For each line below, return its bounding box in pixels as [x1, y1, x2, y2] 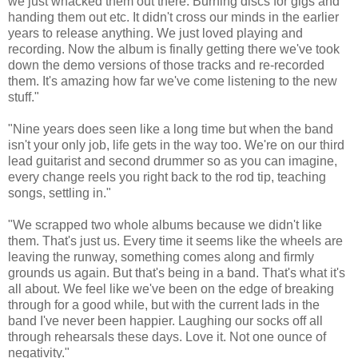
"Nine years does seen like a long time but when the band [8, 121, 333, 136]
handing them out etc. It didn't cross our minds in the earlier [8, 10, 339, 24]
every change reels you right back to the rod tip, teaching [8, 169, 326, 184]
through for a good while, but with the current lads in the [8, 297, 320, 312]
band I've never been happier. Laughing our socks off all [8, 313, 323, 328]
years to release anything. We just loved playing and [8, 26, 303, 40]
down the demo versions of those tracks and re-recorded [8, 58, 324, 72]
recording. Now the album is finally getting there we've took [8, 42, 340, 56]
